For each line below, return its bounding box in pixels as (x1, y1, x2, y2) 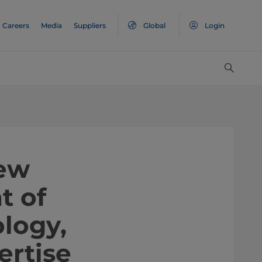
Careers (2, 21, 29, 30)
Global (143, 21, 166, 30)
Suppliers (74, 21, 106, 30)
